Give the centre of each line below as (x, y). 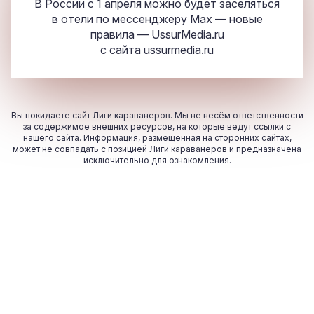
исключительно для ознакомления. (157, 161)
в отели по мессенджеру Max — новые (157, 19)
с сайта (122, 50)
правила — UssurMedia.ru (157, 35)
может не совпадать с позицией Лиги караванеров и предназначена (157, 149)
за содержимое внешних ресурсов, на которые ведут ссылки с (157, 127)
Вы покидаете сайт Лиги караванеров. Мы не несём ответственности (157, 116)
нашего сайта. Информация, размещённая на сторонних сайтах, (157, 138)
